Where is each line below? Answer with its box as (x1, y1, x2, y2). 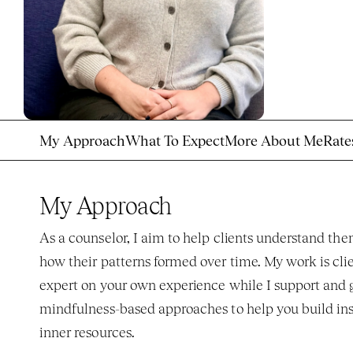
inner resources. (39, 324, 138, 340)
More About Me (225, 132, 323, 149)
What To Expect (125, 132, 225, 149)
